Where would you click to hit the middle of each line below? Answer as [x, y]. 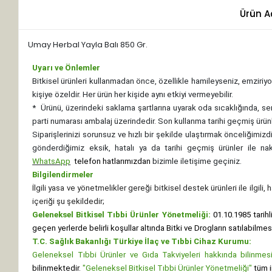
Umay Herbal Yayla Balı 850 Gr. [88, 44]
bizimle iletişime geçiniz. [196, 161]
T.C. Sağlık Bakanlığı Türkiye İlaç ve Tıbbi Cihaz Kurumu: [142, 241]
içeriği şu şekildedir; [69, 201]
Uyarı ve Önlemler [66, 67]
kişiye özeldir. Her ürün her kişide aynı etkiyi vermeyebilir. [133, 94]
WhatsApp [52, 161]
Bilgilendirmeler [63, 174]
